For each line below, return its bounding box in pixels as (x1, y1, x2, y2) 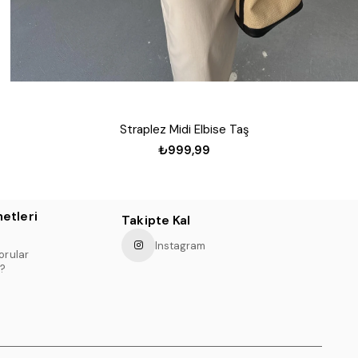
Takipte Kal (121, 212, 191, 229)
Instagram (155, 238, 206, 253)
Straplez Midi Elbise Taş (119, 121, 249, 137)
